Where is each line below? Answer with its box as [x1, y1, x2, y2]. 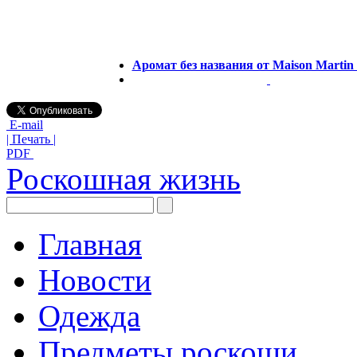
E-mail [6, 117, 43, 131]
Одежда [38, 298, 140, 333]
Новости [38, 262, 151, 297]
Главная [38, 226, 142, 261]
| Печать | [6, 131, 56, 146]
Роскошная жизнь [6, 161, 241, 196]
